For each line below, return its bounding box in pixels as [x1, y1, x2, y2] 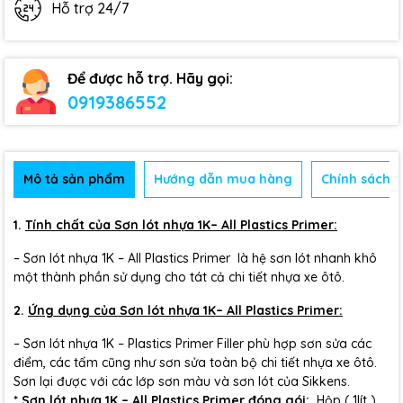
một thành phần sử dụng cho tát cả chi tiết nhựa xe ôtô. [13, 269, 345, 285]
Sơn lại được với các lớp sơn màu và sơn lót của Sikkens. [13, 373, 350, 390]
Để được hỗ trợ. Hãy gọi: [67, 69, 233, 87]
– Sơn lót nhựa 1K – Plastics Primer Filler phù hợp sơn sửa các [13, 336, 372, 352]
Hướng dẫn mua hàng [154, 171, 292, 187]
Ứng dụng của [28, 302, 120, 318]
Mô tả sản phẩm [23, 171, 125, 187]
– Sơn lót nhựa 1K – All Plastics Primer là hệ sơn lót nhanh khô [13, 250, 377, 266]
